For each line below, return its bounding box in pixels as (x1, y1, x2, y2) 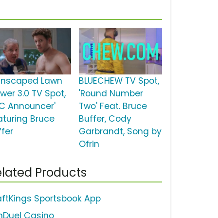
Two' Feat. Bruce (78, 100, 147, 112)
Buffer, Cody (78, 113, 131, 125)
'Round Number (78, 88, 143, 100)
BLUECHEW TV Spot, (78, 75, 159, 87)
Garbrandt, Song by (78, 126, 162, 138)
